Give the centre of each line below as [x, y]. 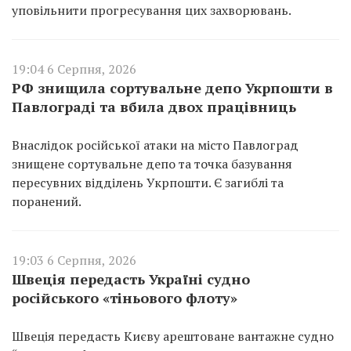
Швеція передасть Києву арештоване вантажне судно [173, 336]
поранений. [47, 201]
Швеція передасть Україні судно [131, 279]
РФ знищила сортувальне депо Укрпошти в [172, 87]
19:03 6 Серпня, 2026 [74, 260]
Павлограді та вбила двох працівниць [154, 106]
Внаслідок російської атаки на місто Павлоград [155, 145]
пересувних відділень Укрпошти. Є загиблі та [148, 182]
